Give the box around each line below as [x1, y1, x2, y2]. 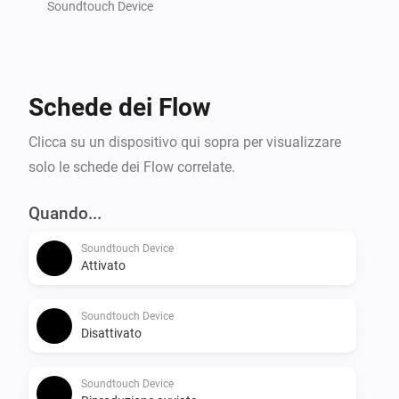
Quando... [28, 202, 102, 224]
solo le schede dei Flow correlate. [28, 158, 235, 175]
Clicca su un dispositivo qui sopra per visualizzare [28, 133, 341, 151]
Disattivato [81, 325, 142, 340]
